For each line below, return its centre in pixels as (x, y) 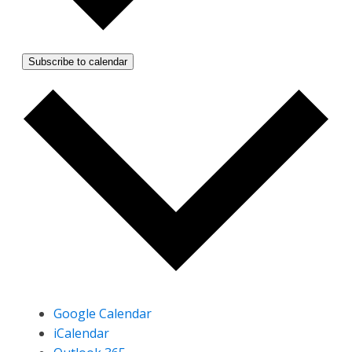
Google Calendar (103, 314)
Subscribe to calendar (78, 61)
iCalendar (81, 334)
